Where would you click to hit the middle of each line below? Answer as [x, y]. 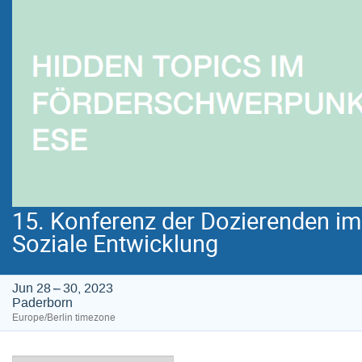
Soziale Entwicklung [115, 243]
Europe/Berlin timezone [64, 318]
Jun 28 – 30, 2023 [63, 288]
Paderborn [42, 303]
